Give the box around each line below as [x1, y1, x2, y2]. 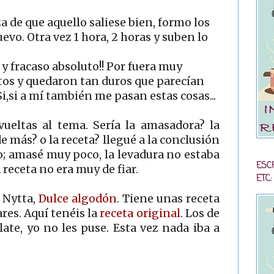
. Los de [180, 206, 220, 220]
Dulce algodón [39, 191, 117, 206]
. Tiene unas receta [117, 191, 220, 206]
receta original [100, 206, 180, 220]
